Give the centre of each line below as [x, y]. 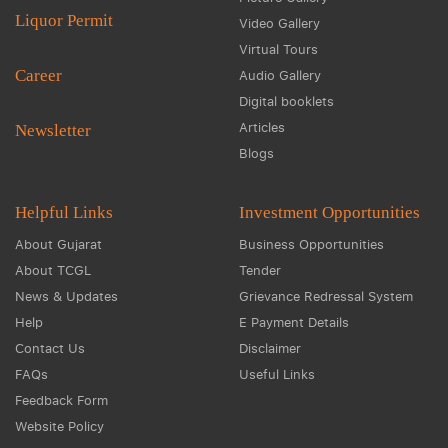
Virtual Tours [278, 49]
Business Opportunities [311, 244]
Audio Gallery [280, 75]
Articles [262, 127]
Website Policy [59, 426]
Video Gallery [279, 23]
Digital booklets [286, 101]
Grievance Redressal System [326, 296]
